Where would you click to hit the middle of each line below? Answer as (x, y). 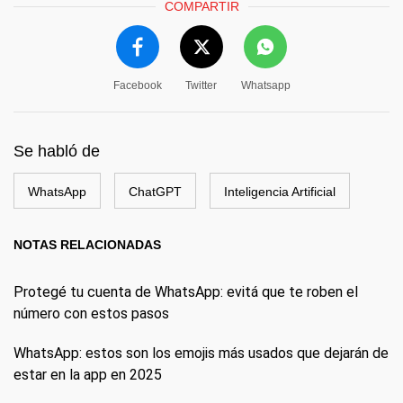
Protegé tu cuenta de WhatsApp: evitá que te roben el (186, 291)
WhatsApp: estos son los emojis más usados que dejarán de (201, 353)
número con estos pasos (91, 313)
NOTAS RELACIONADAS (87, 244)
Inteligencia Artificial (280, 191)
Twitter (201, 85)
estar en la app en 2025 (88, 374)
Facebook (137, 85)
